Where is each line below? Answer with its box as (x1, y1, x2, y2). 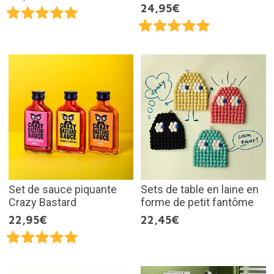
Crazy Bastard (8, 195, 76, 209)
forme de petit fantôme (141, 195, 254, 209)
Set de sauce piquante (8, 182, 117, 196)
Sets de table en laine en (141, 182, 259, 196)
